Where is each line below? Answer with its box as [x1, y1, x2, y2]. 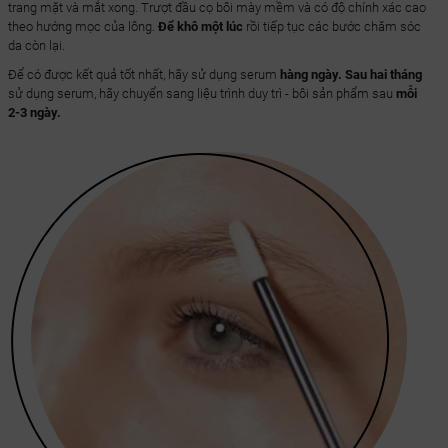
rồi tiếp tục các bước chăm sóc [242, 19, 421, 35]
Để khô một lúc [157, 19, 243, 35]
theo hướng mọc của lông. [7, 19, 158, 35]
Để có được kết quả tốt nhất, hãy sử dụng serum [7, 67, 280, 83]
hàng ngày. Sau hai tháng [279, 67, 422, 83]
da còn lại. [7, 38, 65, 54]
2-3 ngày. [7, 105, 61, 121]
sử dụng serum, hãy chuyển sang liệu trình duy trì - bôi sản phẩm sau [7, 86, 396, 102]
